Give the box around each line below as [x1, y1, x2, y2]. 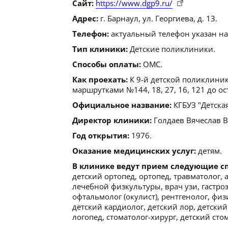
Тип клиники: [72, 44, 128, 54]
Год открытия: [72, 130, 129, 140]
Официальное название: [72, 100, 172, 110]
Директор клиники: [72, 115, 152, 125]
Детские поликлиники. [128, 44, 215, 54]
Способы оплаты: [72, 59, 141, 69]
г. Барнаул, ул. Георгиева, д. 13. [98, 13, 217, 23]
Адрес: [72, 13, 98, 23]
